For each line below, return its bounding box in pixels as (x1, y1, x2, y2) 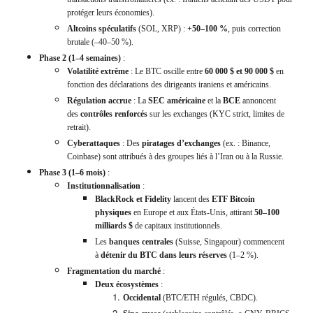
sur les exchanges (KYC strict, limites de (147, 109, 284, 119)
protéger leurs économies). (67, 8, 154, 18)
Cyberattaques (67, 138, 120, 149)
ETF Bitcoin (212, 194, 255, 205)
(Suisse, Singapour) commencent (173, 237, 284, 247)
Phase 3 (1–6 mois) (39, 168, 105, 178)
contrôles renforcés (80, 109, 147, 119)
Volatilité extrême (67, 66, 129, 77)
